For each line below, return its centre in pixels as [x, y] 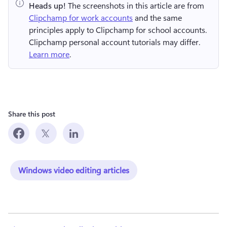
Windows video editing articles [74, 170]
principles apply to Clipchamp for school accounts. [118, 29]
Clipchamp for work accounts [81, 17]
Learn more [49, 54]
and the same [157, 17]
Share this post [32, 113]
